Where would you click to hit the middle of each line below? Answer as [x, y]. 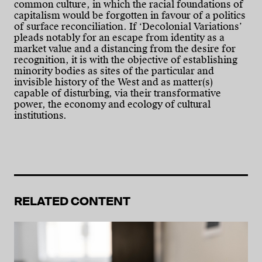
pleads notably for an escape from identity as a [119, 37]
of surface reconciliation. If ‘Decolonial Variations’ [128, 26]
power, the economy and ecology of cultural [112, 104]
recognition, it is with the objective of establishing [126, 60]
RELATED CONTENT [72, 201]
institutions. [40, 115]
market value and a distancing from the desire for [125, 49]
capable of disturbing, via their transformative [118, 93]
